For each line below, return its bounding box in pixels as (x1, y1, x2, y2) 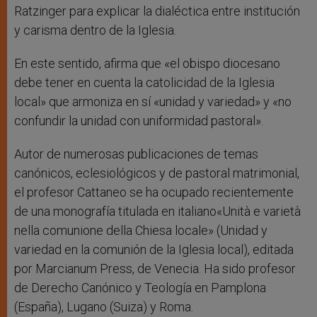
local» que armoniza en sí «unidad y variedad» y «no (14, 94, 292, 110)
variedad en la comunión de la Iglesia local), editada (14, 242, 294, 258)
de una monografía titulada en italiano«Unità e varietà (14, 204, 301, 219)
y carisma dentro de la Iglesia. (14, 23, 176, 38)
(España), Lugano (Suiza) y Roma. (14, 299, 193, 315)
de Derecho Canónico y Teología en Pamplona (14, 280, 266, 296)
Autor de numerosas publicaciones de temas (14, 146, 258, 162)
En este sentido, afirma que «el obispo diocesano (14, 56, 280, 71)
